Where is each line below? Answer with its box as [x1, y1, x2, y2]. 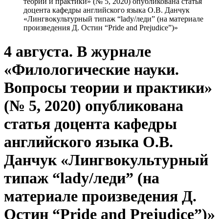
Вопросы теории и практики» [4, 79, 212, 97]
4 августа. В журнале [4, 43, 151, 61]
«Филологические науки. [4, 61, 179, 79]
